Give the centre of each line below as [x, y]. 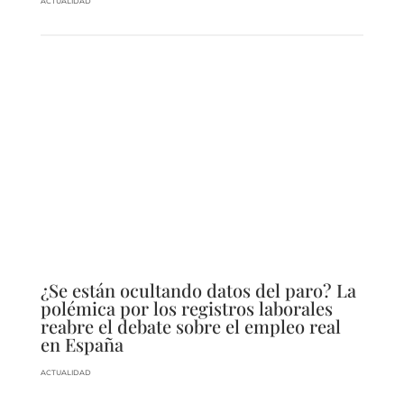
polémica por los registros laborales [186, 308]
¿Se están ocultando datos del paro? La [198, 290]
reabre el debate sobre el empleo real [190, 326]
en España [82, 344]
